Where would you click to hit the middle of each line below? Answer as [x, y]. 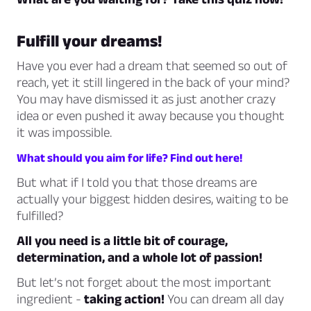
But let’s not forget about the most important [144, 283]
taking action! [124, 299]
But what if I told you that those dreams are [137, 183]
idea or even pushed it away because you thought [151, 116]
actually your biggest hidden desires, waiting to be [152, 199]
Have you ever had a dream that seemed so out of [152, 66]
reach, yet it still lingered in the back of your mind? [153, 83]
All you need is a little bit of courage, [122, 241]
